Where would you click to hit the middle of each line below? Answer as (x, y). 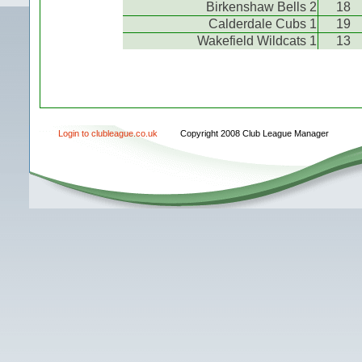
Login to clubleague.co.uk (108, 133)
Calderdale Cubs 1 (263, 23)
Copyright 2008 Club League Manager (255, 133)
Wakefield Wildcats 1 (257, 40)
